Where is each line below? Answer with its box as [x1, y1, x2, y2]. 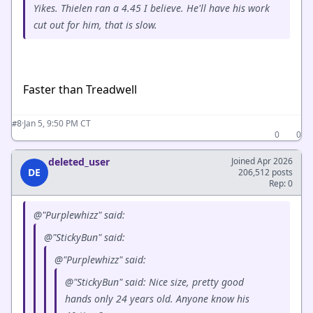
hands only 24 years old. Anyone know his [65, 292, 249, 305]
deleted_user [48, 155, 110, 168]
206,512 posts [238, 166, 293, 178]
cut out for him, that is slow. [34, 18, 160, 31]
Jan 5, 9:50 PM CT [24, 117, 91, 129]
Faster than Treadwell [23, 82, 137, 97]
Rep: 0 [269, 177, 293, 189]
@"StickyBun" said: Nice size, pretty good [65, 275, 244, 289]
